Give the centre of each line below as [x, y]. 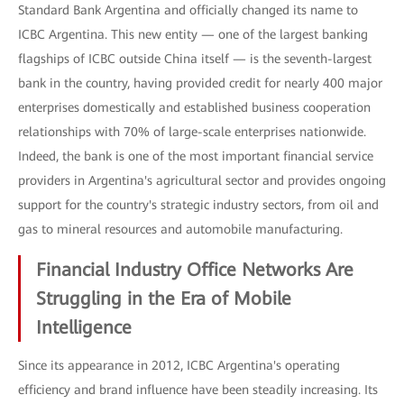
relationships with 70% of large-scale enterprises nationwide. [192, 132]
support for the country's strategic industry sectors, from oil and [198, 205]
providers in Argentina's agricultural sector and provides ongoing [202, 180]
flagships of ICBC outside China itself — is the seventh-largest [195, 59]
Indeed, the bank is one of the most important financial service [196, 156]
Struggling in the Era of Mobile [164, 298]
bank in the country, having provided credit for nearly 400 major [200, 83]
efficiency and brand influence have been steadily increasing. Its [198, 390]
